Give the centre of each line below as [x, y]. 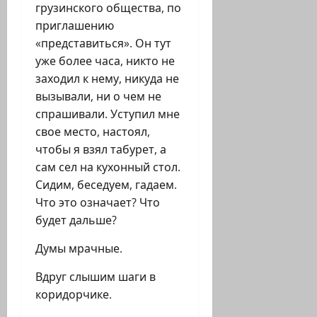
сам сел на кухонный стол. [108, 167]
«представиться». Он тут [103, 44]
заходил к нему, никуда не [107, 79]
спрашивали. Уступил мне [108, 114]
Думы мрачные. [79, 249]
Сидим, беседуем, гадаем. [106, 185]
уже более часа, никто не [105, 61]
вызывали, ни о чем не [98, 97]
